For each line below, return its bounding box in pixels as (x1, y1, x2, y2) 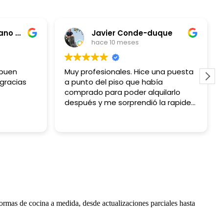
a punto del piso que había (65, 76, 163, 87)
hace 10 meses (91, 38, 139, 47)
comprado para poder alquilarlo (65, 87, 180, 97)
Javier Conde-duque (91, 28, 173, 39)
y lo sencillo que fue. (70, 107, 137, 118)
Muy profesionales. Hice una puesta (65, 66, 194, 77)
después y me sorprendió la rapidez (65, 97, 195, 108)
